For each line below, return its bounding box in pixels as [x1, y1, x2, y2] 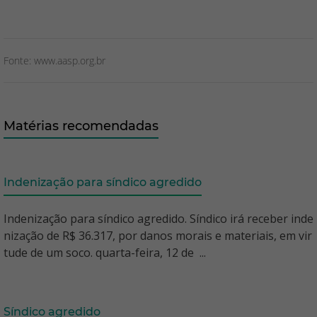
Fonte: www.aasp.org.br [4, 54, 105, 67]
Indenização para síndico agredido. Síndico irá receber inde [4, 211, 313, 226]
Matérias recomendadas [4, 118, 158, 134]
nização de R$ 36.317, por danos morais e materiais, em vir [4, 228, 312, 243]
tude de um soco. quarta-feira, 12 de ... [4, 245, 206, 260]
